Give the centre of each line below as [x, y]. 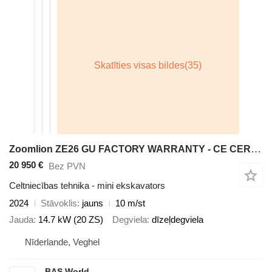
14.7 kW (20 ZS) [71, 219]
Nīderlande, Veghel [62, 242]
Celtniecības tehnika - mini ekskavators [87, 186]
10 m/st [130, 203]
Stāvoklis [59, 203]
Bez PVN [67, 166]
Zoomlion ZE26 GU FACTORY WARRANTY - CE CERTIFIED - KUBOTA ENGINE [256, 149]
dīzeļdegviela [178, 219]
